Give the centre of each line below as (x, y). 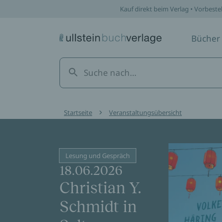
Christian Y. (100, 188)
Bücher (206, 38)
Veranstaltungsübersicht (145, 112)
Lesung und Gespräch (98, 156)
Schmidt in (98, 207)
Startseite (78, 112)
